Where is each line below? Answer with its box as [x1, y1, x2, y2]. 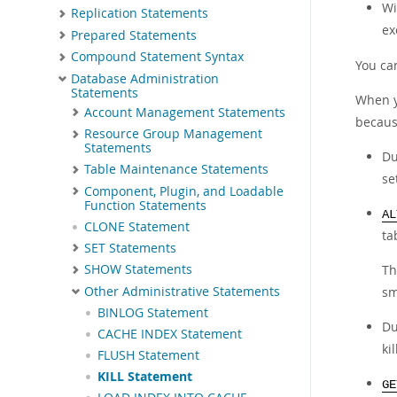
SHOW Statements [84, 261, 192, 278]
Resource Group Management [84, 126, 262, 143]
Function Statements [84, 197, 206, 214]
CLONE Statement [84, 218, 190, 235]
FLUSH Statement [97, 347, 199, 364]
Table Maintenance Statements [84, 161, 269, 178]
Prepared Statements [71, 27, 197, 43]
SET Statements [84, 239, 176, 256]
